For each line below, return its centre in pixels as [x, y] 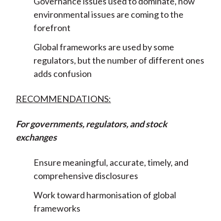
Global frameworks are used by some [104, 47]
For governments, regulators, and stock [91, 124]
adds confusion [62, 74]
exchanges [36, 137]
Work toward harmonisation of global [105, 195]
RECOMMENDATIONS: [63, 99]
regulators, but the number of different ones [119, 60]
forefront [52, 28]
